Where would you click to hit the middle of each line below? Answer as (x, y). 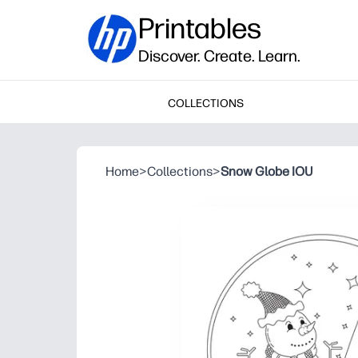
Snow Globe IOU (267, 171)
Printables (200, 28)
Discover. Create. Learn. (219, 56)
